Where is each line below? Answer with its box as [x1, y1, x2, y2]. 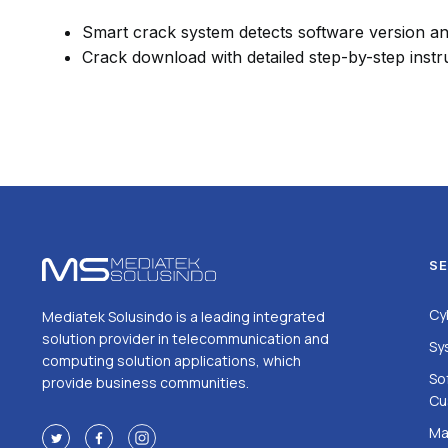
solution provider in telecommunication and [42, 329, 329, 349]
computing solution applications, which [42, 351, 301, 371]
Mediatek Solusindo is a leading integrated [42, 307, 325, 327]
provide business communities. [42, 373, 249, 393]
